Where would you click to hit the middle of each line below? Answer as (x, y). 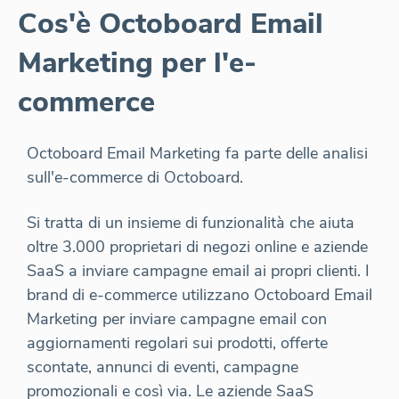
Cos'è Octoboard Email (171, 24)
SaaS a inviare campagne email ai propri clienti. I (198, 271)
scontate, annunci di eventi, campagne (163, 367)
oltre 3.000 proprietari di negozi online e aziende (197, 247)
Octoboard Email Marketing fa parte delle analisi (197, 153)
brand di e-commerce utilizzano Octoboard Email (199, 295)
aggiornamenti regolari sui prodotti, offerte (177, 343)
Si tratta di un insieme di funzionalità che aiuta (191, 223)
